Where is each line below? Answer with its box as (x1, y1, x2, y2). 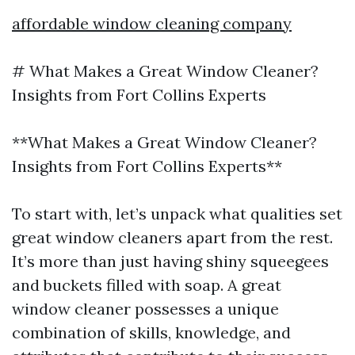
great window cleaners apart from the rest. (12, 227, 333, 247)
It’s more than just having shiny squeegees (12, 251, 329, 271)
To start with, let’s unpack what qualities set (12, 204, 342, 223)
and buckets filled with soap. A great (12, 275, 281, 295)
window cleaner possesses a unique (12, 299, 279, 319)
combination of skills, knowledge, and (12, 323, 291, 342)
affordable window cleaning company (12, 13, 292, 33)
